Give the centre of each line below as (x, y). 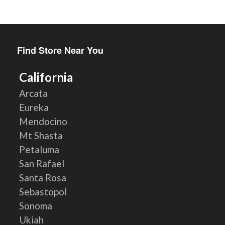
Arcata (34, 93)
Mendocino (43, 121)
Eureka (34, 107)
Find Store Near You (61, 50)
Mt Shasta (41, 135)
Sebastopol (43, 191)
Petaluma (39, 149)
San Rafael (42, 163)
